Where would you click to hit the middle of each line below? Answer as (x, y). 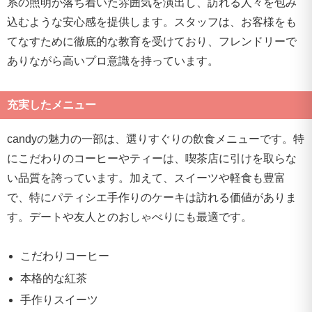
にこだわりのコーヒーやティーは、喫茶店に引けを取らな (152, 158)
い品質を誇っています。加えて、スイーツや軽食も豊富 (146, 178)
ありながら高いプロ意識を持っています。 (113, 61)
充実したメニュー (52, 104)
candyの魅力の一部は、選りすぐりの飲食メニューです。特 (156, 139)
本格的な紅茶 (54, 278)
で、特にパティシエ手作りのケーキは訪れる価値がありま (152, 197)
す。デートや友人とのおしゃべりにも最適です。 (130, 217)
